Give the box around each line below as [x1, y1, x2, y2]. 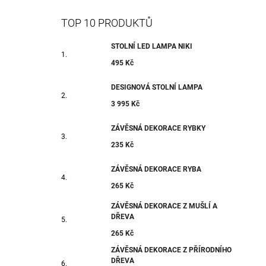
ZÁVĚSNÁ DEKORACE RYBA [111, 164, 201, 173]
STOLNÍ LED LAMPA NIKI [111, 42, 192, 50]
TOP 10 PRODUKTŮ [61, 17, 153, 30]
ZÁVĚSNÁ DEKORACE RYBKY [111, 123, 205, 132]
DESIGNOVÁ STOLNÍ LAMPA [111, 83, 202, 91]
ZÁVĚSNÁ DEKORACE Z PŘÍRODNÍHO [111, 246, 232, 255]
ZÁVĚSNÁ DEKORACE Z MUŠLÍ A [111, 202, 217, 211]
